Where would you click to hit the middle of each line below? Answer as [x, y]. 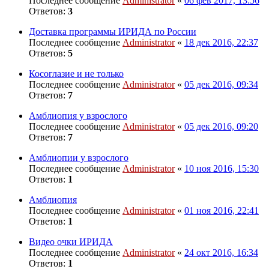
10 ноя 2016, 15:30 [222, 168]
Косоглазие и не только [76, 73]
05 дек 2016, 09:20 [221, 126]
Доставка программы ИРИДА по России [113, 31]
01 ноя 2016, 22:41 [222, 210]
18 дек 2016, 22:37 [221, 42]
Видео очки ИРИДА [71, 241]
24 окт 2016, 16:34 [221, 252]
